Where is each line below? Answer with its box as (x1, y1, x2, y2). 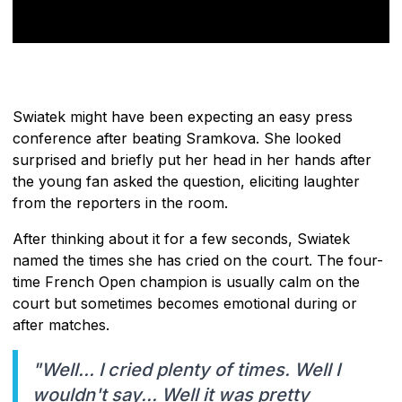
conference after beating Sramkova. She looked (13, 129, 341, 148)
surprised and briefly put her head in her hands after (13, 151, 371, 170)
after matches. (13, 316, 109, 335)
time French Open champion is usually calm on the (13, 273, 360, 292)
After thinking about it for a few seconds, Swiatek (13, 230, 350, 249)
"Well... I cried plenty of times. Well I (32, 359, 340, 381)
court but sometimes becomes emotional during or (13, 294, 357, 313)
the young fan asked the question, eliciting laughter (13, 172, 360, 191)
